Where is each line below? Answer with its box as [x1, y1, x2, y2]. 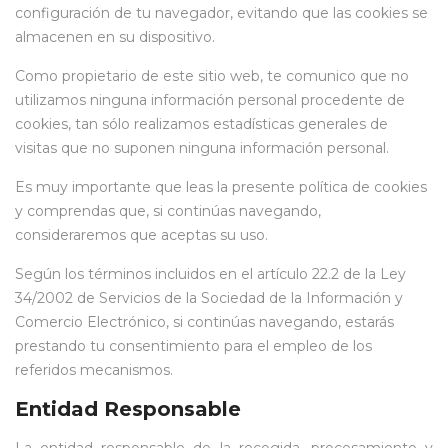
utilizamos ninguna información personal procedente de [15, 91, 405, 109]
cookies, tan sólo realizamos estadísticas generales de [15, 115, 388, 133]
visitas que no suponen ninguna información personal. [15, 139, 389, 157]
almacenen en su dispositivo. [15, 28, 215, 46]
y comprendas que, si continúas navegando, [15, 202, 321, 220]
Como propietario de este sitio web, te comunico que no [15, 67, 409, 85]
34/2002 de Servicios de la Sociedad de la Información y [15, 289, 403, 307]
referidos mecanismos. [15, 361, 173, 379]
